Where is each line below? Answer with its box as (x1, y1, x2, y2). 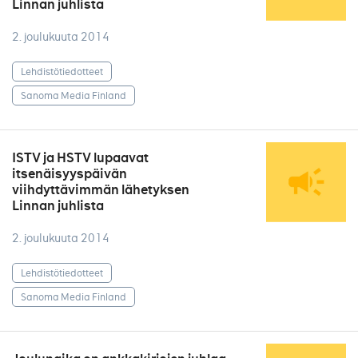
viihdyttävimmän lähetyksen (12, 181, 189, 198)
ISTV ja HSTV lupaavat (12, 149, 149, 166)
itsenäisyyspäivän (12, 165, 127, 182)
